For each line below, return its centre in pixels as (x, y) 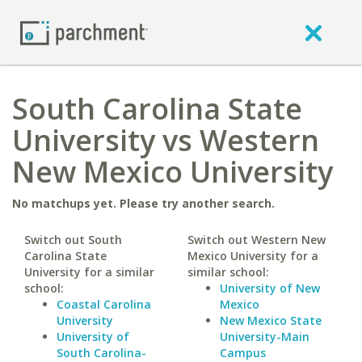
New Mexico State (270, 320)
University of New (269, 288)
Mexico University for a (253, 256)
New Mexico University (173, 172)
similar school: (228, 272)
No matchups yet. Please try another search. (143, 203)
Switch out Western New (256, 240)
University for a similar (89, 272)
